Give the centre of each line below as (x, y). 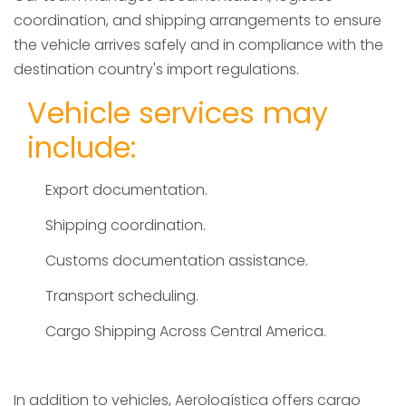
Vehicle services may (178, 113)
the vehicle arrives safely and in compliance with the (198, 45)
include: (82, 148)
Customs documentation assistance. (177, 261)
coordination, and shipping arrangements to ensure (198, 21)
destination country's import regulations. (156, 70)
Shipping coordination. (126, 226)
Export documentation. (126, 190)
